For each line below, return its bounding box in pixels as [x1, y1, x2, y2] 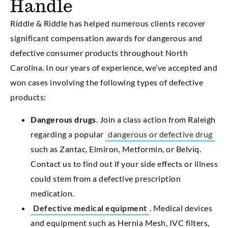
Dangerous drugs [31, 114, 96, 124]
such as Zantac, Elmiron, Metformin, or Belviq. [31, 144, 201, 154]
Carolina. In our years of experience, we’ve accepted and [10, 63, 217, 73]
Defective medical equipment [33, 203, 147, 213]
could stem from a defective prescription [31, 173, 181, 183]
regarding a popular [31, 129, 105, 139]
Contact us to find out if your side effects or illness [31, 158, 218, 168]
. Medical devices [149, 203, 212, 213]
